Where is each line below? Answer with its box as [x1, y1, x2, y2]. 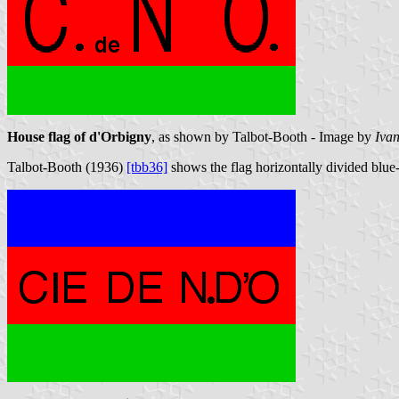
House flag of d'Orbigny [7, 129, 151, 145]
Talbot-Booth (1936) [7, 159, 126, 175]
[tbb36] [126, 159, 167, 175]
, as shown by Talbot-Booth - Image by [151, 129, 375, 145]
